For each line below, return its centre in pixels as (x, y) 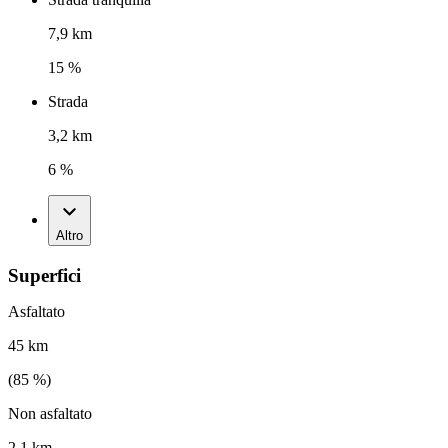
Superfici (44, 275)
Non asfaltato (50, 413)
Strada (68, 102)
